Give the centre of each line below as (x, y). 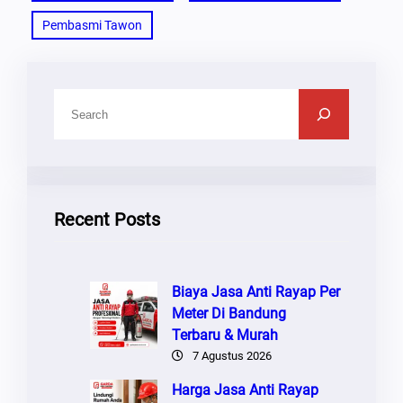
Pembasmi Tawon (92, 25)
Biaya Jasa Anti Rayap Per (256, 292)
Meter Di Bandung (229, 313)
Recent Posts (107, 219)
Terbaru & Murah (225, 335)
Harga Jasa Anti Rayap (245, 390)
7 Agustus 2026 (232, 356)
